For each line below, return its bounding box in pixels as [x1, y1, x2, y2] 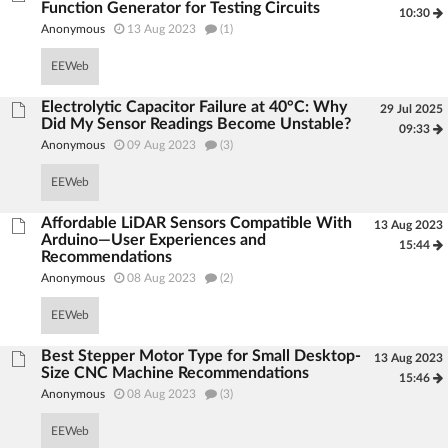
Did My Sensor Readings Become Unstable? [41, 116, 352, 132]
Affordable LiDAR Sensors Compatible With [41, 215, 353, 231]
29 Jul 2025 [379, 103, 443, 115]
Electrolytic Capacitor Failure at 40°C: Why [41, 99, 348, 115]
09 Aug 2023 [127, 139, 197, 151]
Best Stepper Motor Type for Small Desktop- [41, 348, 362, 364]
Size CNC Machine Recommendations [41, 365, 310, 381]
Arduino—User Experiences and [41, 232, 267, 248]
